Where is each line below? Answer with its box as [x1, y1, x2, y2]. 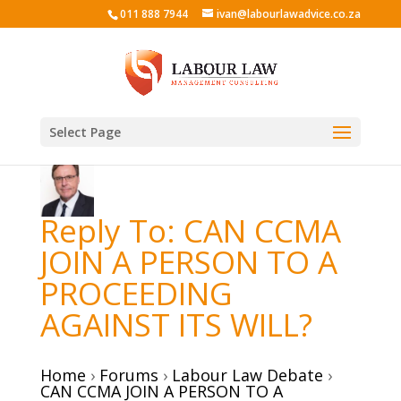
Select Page [48, 124, 121, 141]
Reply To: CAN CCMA [39, 209, 341, 252]
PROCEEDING [39, 272, 233, 314]
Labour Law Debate [171, 364, 323, 386]
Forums [98, 364, 158, 386]
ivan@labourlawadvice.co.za [217, 6, 362, 21]
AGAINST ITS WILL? [39, 303, 312, 346]
